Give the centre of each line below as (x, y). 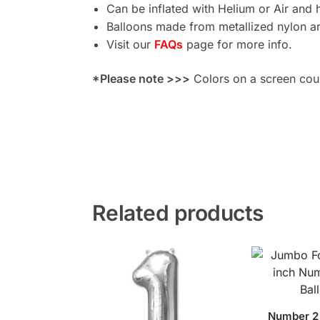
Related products (177, 212)
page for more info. (239, 44)
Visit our (130, 44)
